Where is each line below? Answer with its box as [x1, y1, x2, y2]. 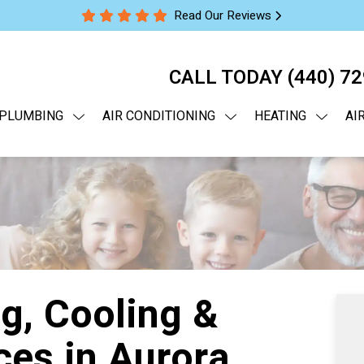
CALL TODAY [169, 63, 288, 92]
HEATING [254, 106, 306, 126]
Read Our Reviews [174, 6, 271, 24]
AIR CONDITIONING [102, 106, 215, 126]
